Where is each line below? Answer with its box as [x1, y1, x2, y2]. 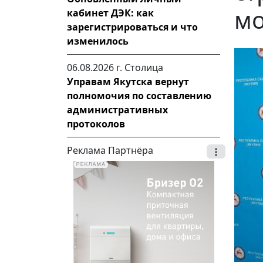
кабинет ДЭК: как [67, 6, 154, 19]
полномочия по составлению [67, 89, 211, 102]
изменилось [67, 35, 129, 48]
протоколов [67, 117, 125, 130]
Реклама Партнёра [67, 144, 153, 157]
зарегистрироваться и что [67, 21, 198, 33]
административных [67, 103, 168, 116]
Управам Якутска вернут [67, 75, 189, 88]
